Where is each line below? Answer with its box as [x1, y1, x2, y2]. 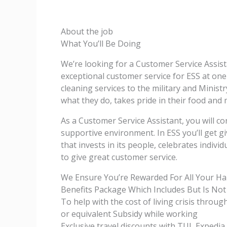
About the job [61, 26, 113, 37]
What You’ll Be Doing [61, 38, 141, 49]
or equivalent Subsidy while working [61, 208, 198, 219]
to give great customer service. [61, 152, 177, 163]
